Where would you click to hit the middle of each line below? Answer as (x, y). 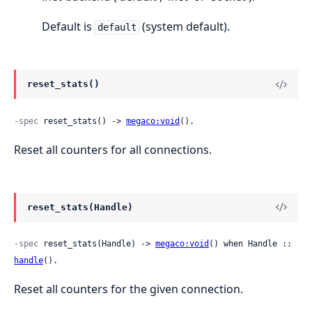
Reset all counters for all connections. (113, 149)
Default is (68, 27)
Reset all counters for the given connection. (128, 289)
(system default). (184, 27)
